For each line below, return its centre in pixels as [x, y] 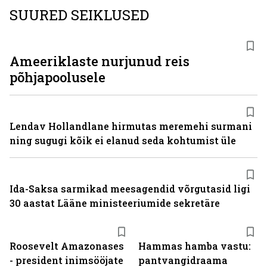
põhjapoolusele [58, 77]
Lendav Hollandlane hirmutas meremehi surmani [131, 126]
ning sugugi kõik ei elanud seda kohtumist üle [123, 140]
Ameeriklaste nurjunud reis [100, 61]
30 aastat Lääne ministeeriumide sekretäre [115, 203]
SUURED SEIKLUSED [79, 15]
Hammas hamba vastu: [195, 246]
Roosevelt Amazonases [67, 246]
